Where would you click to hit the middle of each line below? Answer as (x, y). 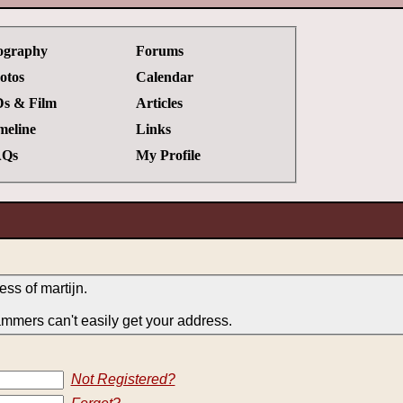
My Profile (168, 155)
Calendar (164, 76)
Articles (159, 103)
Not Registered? (123, 379)
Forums (159, 50)
